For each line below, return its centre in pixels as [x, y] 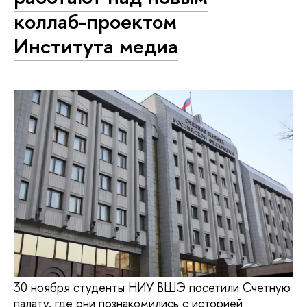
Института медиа [96, 46]
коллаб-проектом [95, 21]
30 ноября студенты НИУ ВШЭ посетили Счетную [152, 288]
